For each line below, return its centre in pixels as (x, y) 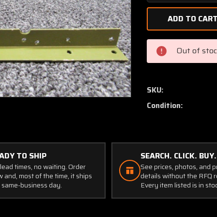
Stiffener (170, 88)
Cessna (167, 45)
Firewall (168, 77)
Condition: (165, 106)
